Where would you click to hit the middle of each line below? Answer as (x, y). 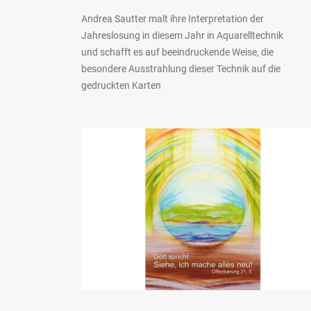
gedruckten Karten (121, 85)
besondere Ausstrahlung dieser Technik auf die (181, 68)
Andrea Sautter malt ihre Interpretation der (173, 18)
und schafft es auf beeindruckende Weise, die (177, 52)
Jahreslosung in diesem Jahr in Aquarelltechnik (182, 35)
